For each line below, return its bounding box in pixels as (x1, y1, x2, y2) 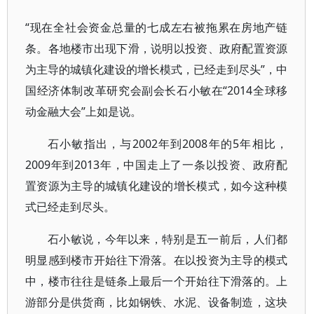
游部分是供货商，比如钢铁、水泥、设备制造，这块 (25, 294, 288, 310)
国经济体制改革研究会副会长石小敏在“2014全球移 (25, 83, 288, 98)
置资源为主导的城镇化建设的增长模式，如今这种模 (25, 178, 288, 193)
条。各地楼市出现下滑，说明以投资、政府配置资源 (25, 41, 288, 56)
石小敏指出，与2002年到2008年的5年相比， (48, 136, 288, 151)
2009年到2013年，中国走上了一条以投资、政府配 (25, 157, 288, 172)
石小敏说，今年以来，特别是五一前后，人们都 (48, 231, 288, 247)
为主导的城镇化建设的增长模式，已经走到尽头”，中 (25, 62, 288, 77)
